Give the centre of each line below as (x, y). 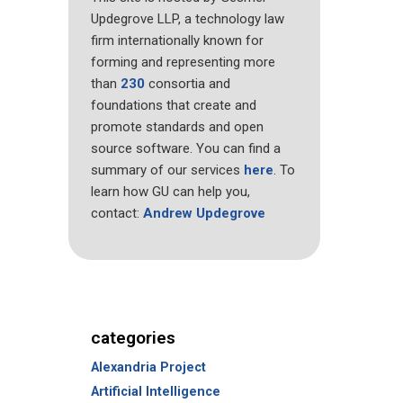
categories (133, 337)
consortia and (187, 83)
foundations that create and (173, 105)
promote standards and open (177, 126)
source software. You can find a (185, 148)
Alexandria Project (148, 368)
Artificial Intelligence (155, 391)
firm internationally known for (177, 40)
